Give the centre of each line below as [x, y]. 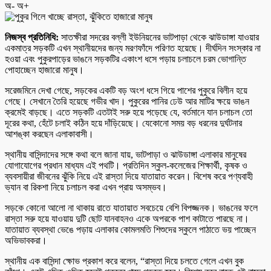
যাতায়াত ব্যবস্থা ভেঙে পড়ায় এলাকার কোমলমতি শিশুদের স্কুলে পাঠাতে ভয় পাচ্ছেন [130, 229]
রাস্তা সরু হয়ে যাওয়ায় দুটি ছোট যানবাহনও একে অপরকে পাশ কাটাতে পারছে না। [127, 218]
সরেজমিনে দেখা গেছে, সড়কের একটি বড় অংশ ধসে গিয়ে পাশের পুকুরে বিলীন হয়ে [126, 90]
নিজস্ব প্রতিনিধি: [32, 37]
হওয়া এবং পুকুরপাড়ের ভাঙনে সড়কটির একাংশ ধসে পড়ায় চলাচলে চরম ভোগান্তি [126, 59]
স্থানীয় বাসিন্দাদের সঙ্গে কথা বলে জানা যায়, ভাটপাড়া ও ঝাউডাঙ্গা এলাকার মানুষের [126, 154]
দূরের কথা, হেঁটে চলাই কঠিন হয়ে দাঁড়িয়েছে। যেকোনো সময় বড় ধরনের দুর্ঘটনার [123, 123]
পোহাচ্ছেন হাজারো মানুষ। [44, 70]
